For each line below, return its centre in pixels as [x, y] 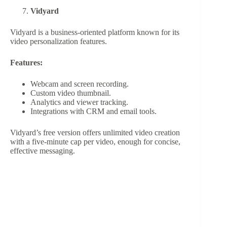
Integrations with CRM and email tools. [93, 111]
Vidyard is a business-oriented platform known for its [95, 32]
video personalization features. [59, 42]
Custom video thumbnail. [71, 93]
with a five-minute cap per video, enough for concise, [95, 142]
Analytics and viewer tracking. [79, 102]
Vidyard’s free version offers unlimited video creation [95, 133]
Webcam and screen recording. [80, 84]
